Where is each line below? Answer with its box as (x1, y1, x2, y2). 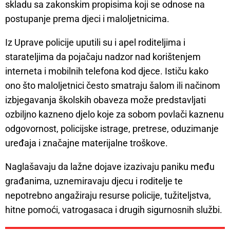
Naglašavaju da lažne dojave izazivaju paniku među (5, 161, 215, 172)
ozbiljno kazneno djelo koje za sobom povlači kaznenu (5, 109, 224, 120)
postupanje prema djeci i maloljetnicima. (5, 13, 169, 25)
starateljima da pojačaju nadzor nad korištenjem (5, 51, 201, 63)
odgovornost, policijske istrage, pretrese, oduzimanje (5, 123, 219, 135)
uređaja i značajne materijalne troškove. (5, 138, 168, 149)
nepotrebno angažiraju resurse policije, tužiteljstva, (5, 190, 211, 201)
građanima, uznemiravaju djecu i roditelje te (5, 176, 183, 187)
